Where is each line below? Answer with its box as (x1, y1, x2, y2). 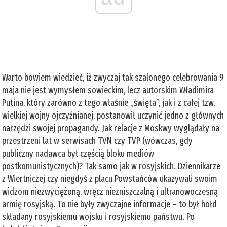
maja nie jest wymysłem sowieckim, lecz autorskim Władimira (2, 84, 214, 96)
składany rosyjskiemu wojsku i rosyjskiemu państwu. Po (2, 211, 195, 222)
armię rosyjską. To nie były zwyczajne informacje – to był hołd (2, 198, 217, 210)
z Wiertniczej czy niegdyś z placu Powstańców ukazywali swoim (2, 173, 218, 184)
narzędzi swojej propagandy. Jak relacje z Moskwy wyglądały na (2, 122, 220, 134)
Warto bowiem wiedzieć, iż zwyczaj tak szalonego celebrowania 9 (2, 71, 224, 83)
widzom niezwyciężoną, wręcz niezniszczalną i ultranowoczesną (2, 185, 218, 197)
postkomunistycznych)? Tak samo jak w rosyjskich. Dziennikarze (2, 160, 221, 172)
